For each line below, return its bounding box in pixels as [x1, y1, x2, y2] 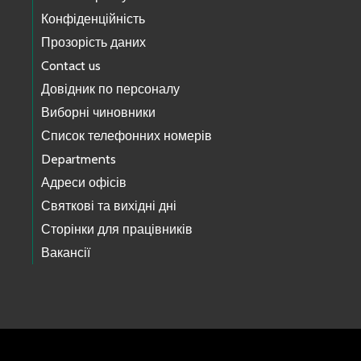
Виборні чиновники [41, 104, 156, 120]
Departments [41, 151, 116, 167]
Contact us [41, 57, 101, 73]
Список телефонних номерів [41, 127, 212, 143]
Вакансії [41, 244, 90, 260]
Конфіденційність [41, 10, 145, 27]
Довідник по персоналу [41, 81, 180, 97]
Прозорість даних [41, 34, 146, 50]
